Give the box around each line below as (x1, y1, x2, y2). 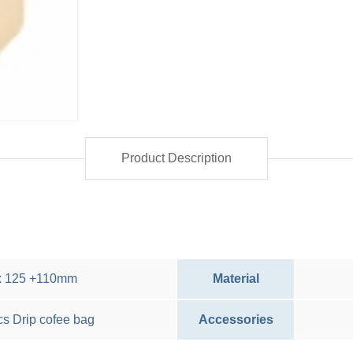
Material (212, 271, 259, 285)
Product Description (121, 150, 232, 165)
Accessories (198, 312, 273, 326)
